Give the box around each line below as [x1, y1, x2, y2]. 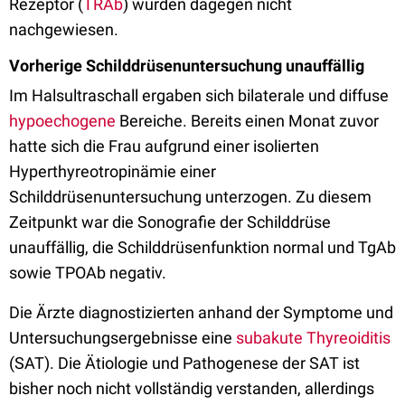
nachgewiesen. [9, 20, 122, 39]
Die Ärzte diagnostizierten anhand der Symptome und [9, 303, 393, 322]
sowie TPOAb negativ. [9, 263, 166, 282]
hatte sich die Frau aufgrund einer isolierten [9, 137, 319, 155]
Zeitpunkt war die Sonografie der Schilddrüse [9, 212, 331, 231]
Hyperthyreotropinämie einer [9, 162, 216, 181]
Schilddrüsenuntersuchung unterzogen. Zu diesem [9, 187, 372, 206]
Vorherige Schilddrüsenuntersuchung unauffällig [9, 56, 364, 75]
